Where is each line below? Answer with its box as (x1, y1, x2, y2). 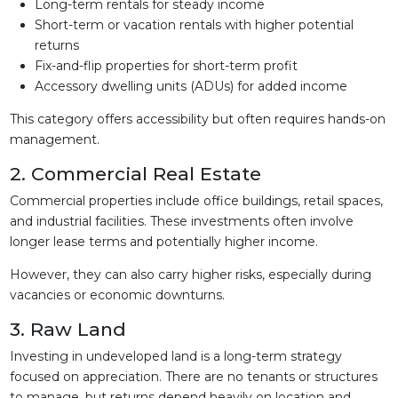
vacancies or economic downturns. (9, 287, 225, 303)
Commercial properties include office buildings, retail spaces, (9, 193, 383, 209)
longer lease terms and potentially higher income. (9, 234, 318, 250)
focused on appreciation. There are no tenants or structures (9, 369, 378, 385)
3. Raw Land (9, 318, 126, 340)
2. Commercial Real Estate (9, 163, 261, 185)
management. (9, 131, 99, 147)
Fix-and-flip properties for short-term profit (34, 58, 298, 74)
